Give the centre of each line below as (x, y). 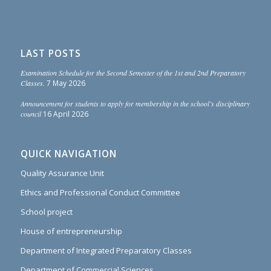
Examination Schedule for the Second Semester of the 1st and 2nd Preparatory (133, 73)
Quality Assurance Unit (62, 173)
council (31, 114)
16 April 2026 (65, 114)
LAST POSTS (51, 54)
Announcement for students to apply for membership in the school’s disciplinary (135, 104)
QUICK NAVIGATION (68, 154)
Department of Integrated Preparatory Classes (106, 251)
